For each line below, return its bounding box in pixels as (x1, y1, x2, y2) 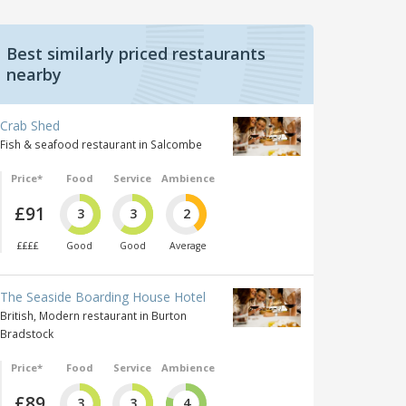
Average (169, 238, 207, 252)
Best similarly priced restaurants (6, 43, 266, 65)
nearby (6, 63, 62, 86)
